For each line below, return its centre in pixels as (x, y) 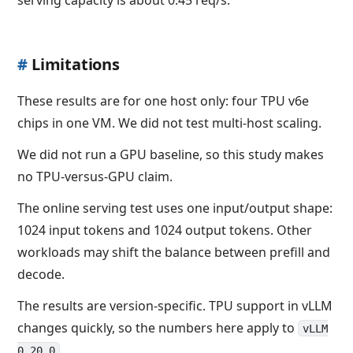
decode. (41, 274)
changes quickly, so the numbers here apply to (158, 327)
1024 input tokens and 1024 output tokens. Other (165, 230)
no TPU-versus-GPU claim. (95, 176)
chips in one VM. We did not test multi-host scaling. (170, 123)
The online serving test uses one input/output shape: (175, 208)
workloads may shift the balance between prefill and (174, 252)
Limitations (76, 64)
